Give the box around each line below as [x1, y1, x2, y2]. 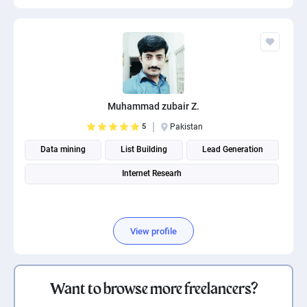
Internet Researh [122, 169, 182, 178]
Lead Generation [202, 145, 263, 154]
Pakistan [170, 122, 203, 132]
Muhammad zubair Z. [108, 101, 199, 112]
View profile [130, 225, 177, 236]
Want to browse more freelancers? [49, 279, 258, 297]
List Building [121, 145, 167, 154]
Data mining [40, 145, 86, 154]
